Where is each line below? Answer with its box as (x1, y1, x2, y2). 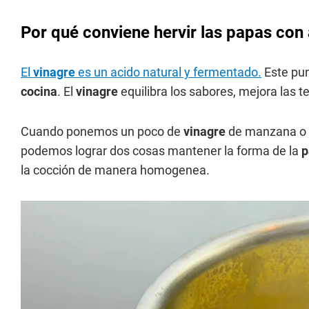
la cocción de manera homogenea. (21, 163, 210, 178)
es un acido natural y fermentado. (75, 65, 261, 80)
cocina (21, 84, 57, 99)
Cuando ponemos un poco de (21, 124, 183, 139)
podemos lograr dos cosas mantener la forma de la (21, 143, 301, 159)
